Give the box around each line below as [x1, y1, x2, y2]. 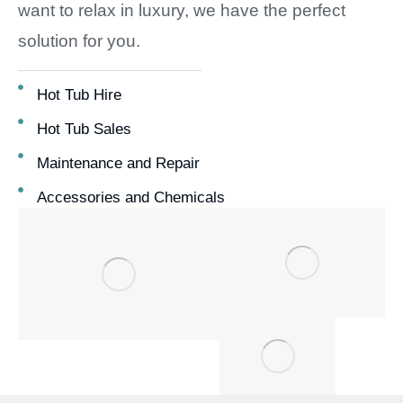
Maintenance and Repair [36, 155, 200, 172]
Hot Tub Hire [36, 86, 121, 103]
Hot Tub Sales [36, 121, 131, 138]
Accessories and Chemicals [36, 189, 225, 206]
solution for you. [18, 31, 140, 50]
